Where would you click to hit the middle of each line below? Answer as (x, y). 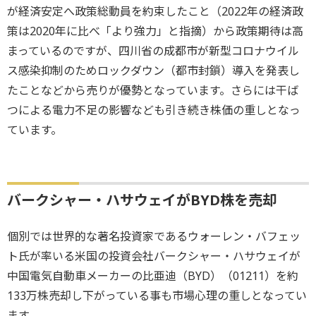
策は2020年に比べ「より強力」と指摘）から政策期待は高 (155, 31)
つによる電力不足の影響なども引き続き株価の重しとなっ (154, 110)
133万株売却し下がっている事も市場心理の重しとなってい (157, 295)
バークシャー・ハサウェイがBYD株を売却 (142, 200)
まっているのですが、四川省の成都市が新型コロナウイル (153, 50)
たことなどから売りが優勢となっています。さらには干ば (153, 90)
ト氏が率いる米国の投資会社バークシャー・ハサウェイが (154, 256)
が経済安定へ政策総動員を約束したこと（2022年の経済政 (155, 11)
